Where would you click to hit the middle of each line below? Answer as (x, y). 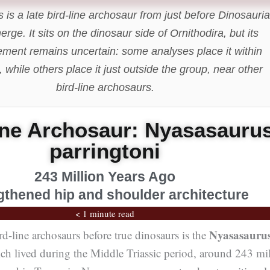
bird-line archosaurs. (105, 87)
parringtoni (105, 151)
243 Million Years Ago (105, 176)
